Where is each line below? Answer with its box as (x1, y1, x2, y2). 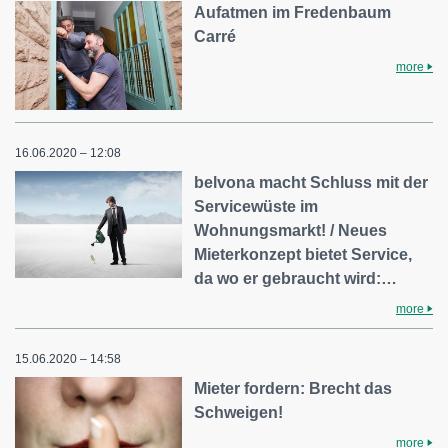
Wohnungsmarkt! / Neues (194, 222, 388, 240)
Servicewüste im (194, 198, 319, 216)
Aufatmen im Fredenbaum (194, 3, 392, 21)
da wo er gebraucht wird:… (194, 270, 398, 288)
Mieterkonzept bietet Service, (194, 246, 413, 264)
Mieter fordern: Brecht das (194, 380, 393, 398)
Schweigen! (194, 404, 284, 422)
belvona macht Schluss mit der (194, 174, 429, 192)
